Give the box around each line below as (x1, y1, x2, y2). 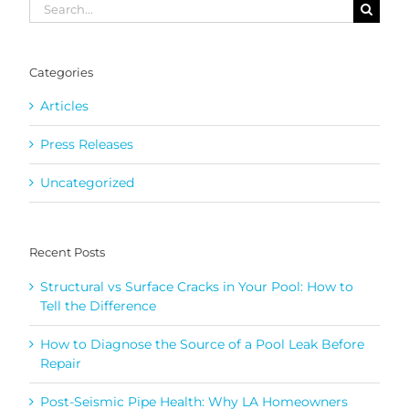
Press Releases (40, 136, 133, 153)
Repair (40, 354, 81, 372)
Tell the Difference (40, 297, 156, 314)
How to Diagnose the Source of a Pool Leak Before (40, 335, 364, 352)
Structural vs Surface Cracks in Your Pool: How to (40, 278, 353, 295)
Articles (40, 98, 89, 115)
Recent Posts (29, 245, 105, 260)
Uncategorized (40, 174, 134, 192)
